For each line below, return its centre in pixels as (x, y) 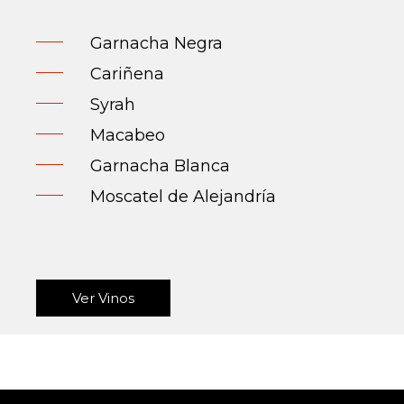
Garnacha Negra (156, 44)
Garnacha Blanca (160, 166)
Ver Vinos (103, 298)
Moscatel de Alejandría (183, 197)
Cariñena (127, 74)
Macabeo (128, 136)
